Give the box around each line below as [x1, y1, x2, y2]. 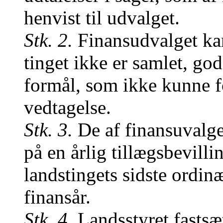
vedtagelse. [24, 97, 111, 118]
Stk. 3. [24, 119, 73, 140]
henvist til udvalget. [24, 7, 180, 28]
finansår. [24, 186, 91, 208]
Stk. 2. [24, 29, 73, 51]
